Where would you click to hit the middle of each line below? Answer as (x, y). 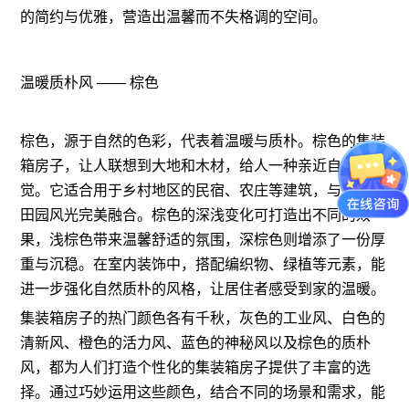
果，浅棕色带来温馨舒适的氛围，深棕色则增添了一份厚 (203, 239)
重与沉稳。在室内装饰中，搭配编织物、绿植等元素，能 (203, 264)
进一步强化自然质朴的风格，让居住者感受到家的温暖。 (203, 288)
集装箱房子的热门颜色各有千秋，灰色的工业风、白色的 (203, 318)
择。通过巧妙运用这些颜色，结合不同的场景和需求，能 (203, 392)
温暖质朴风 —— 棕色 (90, 83)
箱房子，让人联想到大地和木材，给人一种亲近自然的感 (203, 165)
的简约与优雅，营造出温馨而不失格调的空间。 (174, 17)
